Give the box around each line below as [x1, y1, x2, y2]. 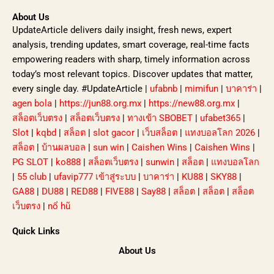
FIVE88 [105, 186, 134, 198]
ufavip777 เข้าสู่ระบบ [54, 171, 136, 183]
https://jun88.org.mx [59, 98, 141, 109]
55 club [17, 171, 46, 183]
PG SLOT [12, 157, 48, 168]
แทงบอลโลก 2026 [185, 127, 255, 139]
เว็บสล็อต [142, 127, 177, 139]
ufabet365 [200, 113, 240, 124]
